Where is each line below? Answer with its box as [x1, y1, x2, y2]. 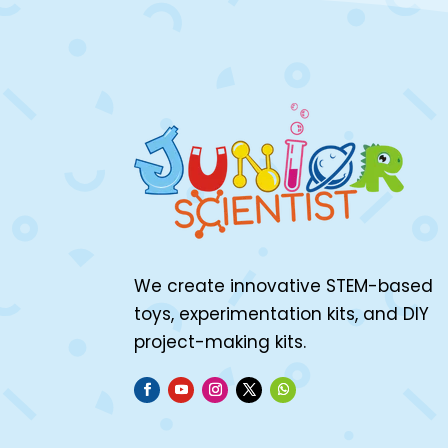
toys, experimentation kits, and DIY [134, 302, 430, 327]
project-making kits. [134, 330, 307, 355]
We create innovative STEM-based [134, 274, 434, 299]
